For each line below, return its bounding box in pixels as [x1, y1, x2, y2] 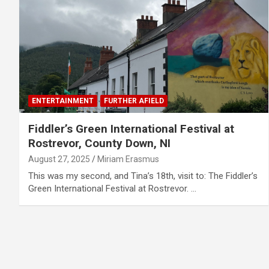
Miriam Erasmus [97, 154, 159, 165]
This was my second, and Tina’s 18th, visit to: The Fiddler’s [28, 171, 258, 182]
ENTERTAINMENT [32, 97, 94, 106]
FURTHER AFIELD [104, 97, 164, 106]
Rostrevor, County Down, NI [28, 136, 171, 151]
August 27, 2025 [28, 154, 90, 165]
